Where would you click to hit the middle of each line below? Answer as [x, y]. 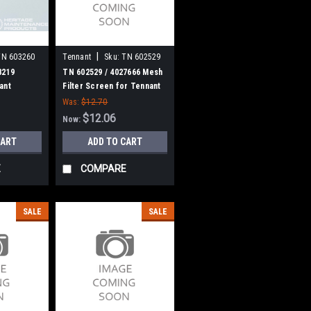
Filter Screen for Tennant [112, 86]
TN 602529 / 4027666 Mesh [113, 72]
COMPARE [104, 168]
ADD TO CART [115, 141]
